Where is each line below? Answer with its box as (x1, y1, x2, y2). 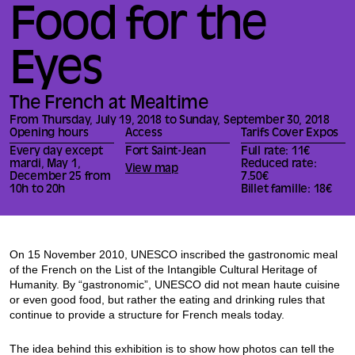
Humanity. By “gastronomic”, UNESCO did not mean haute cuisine (10, 277, 340, 291)
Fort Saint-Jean (125, 145, 206, 158)
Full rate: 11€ (241, 145, 311, 158)
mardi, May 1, (10, 158, 81, 170)
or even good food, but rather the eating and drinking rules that (10, 292, 325, 306)
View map (125, 163, 178, 176)
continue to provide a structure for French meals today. (10, 307, 284, 321)
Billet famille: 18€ (241, 183, 332, 196)
